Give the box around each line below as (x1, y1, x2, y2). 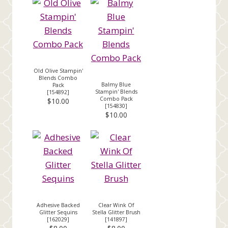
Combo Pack (99, 95, 133, 102)
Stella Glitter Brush (92, 208, 140, 216)
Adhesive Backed (36, 201, 80, 209)
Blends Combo (39, 74, 77, 81)
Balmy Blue (101, 80, 131, 88)
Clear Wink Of (98, 201, 134, 209)
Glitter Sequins (39, 208, 77, 216)
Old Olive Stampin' (33, 67, 83, 74)
